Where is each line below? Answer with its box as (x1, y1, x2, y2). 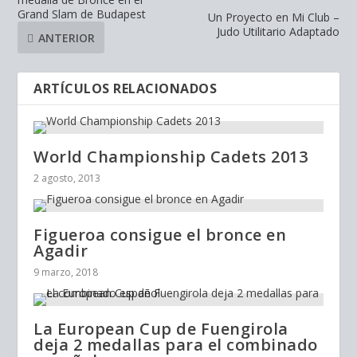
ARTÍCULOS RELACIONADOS (33, 80, 218, 97)
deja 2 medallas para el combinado (33, 334, 318, 355)
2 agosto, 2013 (33, 171, 101, 185)
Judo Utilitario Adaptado (216, 24, 339, 39)
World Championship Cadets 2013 (33, 146, 308, 167)
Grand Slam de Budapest (18, 6, 147, 22)
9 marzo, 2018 (33, 265, 99, 279)
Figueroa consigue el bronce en (33, 224, 287, 245)
